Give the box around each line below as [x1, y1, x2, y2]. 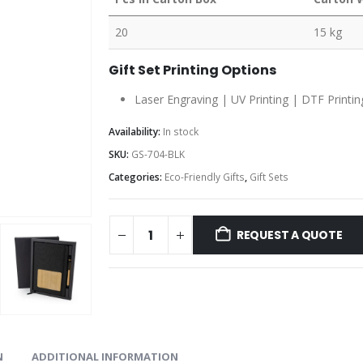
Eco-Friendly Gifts [164, 169, 245, 184]
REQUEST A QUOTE [236, 227, 343, 244]
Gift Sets [250, 169, 288, 184]
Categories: [109, 169, 164, 184]
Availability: [109, 124, 163, 139]
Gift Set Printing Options [109, 60, 276, 79]
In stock [163, 124, 199, 139]
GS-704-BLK [131, 147, 185, 161]
